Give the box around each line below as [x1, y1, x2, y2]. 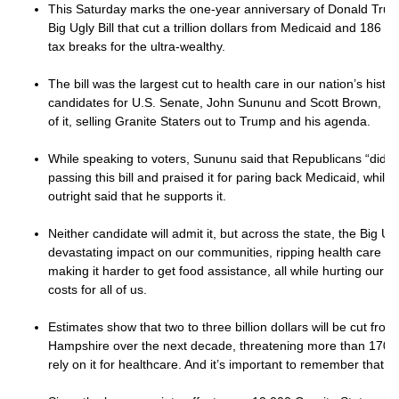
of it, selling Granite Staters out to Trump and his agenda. [48, 114, 374, 128]
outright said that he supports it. [48, 189, 230, 203]
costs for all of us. [48, 282, 151, 297]
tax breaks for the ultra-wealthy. [48, 39, 229, 53]
